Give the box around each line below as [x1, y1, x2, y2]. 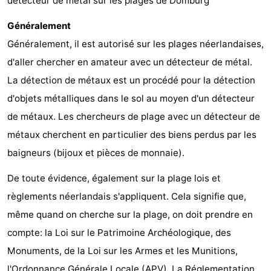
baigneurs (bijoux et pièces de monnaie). [7, 147, 184, 159]
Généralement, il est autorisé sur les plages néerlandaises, [7, 38, 264, 50]
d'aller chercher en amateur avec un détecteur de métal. [7, 56, 252, 68]
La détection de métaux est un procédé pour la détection [7, 74, 255, 87]
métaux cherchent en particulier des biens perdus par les [7, 129, 256, 141]
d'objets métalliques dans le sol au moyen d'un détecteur [7, 93, 255, 105]
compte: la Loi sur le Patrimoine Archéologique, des [7, 227, 231, 239]
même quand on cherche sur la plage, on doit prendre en [7, 209, 253, 221]
